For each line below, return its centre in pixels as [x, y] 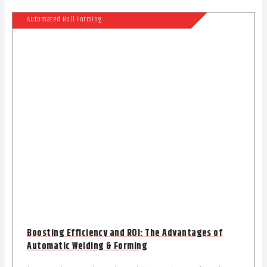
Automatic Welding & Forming [87, 247]
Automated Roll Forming [64, 20]
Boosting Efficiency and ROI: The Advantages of [125, 234]
